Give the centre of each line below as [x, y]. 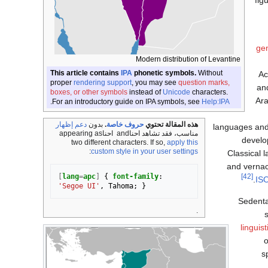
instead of [145, 92]
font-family [136, 177]
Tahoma [121, 186]
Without [210, 73]
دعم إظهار [71, 125]
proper [62, 83]
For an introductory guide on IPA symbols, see [127, 102]
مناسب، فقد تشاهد [169, 134]
